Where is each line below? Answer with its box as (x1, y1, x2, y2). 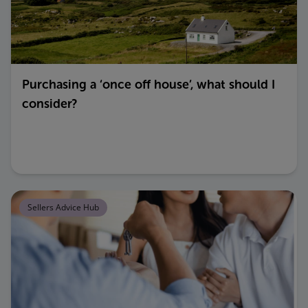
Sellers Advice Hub (27, 201, 99, 213)
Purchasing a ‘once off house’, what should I (22, 77, 275, 92)
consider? (22, 96, 77, 111)
